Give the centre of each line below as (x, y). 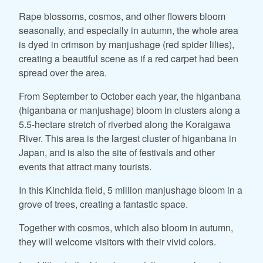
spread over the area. (63, 72)
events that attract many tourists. (85, 166)
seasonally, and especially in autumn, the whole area (129, 30)
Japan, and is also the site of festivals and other (117, 152)
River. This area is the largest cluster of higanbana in (128, 138)
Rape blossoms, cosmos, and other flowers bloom (122, 16)
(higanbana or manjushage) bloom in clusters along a (129, 110)
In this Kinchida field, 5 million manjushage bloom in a (131, 190)
